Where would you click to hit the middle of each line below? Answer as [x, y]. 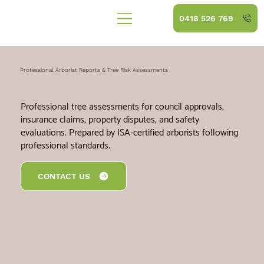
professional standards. [65, 146]
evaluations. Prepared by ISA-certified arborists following [129, 133]
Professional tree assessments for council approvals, [122, 107]
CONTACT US [64, 176]
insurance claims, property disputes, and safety [110, 120]
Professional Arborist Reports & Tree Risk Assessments [94, 70]
